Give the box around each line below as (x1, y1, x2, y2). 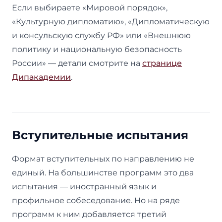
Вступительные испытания (12, 127, 188, 142)
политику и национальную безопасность (12, 44, 182, 54)
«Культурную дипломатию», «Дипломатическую (12, 16, 210, 26)
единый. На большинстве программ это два (12, 167, 194, 177)
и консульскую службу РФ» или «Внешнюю (12, 30, 191, 40)
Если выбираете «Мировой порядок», (12, 2, 167, 12)
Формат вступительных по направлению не (12, 154, 194, 164)
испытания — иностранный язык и (12, 181, 157, 191)
